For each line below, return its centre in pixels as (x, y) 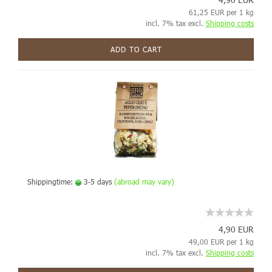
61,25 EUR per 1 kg (221, 12)
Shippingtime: (51, 182)
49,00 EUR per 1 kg (221, 242)
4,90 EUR (236, 229)
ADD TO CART (136, 49)
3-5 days (97, 182)
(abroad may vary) (144, 182)
